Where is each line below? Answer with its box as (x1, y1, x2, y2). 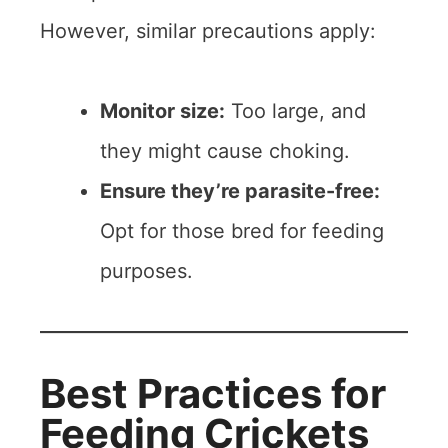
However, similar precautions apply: (40, 19, 376, 43)
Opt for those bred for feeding (100, 219, 384, 243)
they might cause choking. (100, 139, 350, 163)
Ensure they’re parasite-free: (100, 179, 380, 203)
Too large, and (225, 99, 366, 123)
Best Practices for (40, 369, 386, 418)
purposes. (100, 259, 193, 283)
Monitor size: (100, 99, 225, 123)
